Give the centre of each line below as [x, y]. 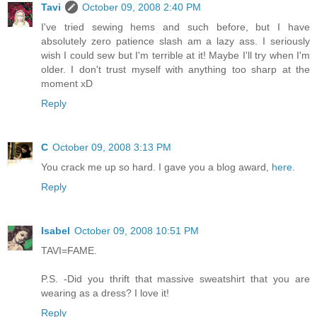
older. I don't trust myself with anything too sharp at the [175, 69]
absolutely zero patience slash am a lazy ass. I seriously [175, 41]
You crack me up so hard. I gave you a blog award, [156, 167]
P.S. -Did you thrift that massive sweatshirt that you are [175, 278]
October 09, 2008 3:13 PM [112, 147]
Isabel [56, 230]
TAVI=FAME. [69, 250]
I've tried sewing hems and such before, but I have [175, 27]
